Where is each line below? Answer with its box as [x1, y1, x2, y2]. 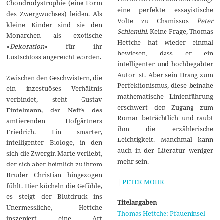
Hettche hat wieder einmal [117, 37, 213, 47]
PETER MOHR [122, 177, 164, 186]
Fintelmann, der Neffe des [6, 105, 103, 114]
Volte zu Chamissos [117, 16, 197, 25]
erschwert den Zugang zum [117, 102, 213, 111]
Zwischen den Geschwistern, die [6, 73, 103, 82]
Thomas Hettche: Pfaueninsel [117, 208, 205, 218]
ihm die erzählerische [117, 124, 213, 133]
